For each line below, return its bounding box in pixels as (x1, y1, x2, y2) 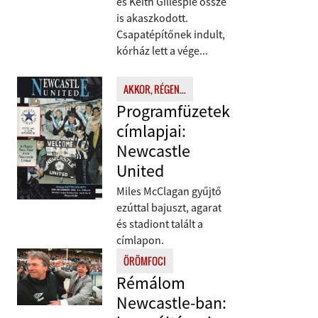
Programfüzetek (116, 100, 230, 122)
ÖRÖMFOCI (124, 253, 166, 268)
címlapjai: (116, 120, 186, 142)
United (116, 160, 164, 182)
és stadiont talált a (116, 216, 203, 231)
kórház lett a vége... (116, 43, 208, 57)
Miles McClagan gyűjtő (116, 184, 221, 198)
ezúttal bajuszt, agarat (116, 200, 221, 214)
